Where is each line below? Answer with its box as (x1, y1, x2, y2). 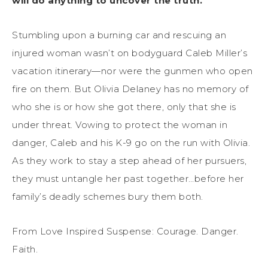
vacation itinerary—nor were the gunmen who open (12, 65, 253, 77)
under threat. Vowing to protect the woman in (12, 118, 227, 130)
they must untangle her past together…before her (12, 172, 244, 184)
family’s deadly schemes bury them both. (12, 190, 203, 202)
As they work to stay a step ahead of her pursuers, (12, 154, 246, 166)
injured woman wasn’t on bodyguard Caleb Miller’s (12, 47, 247, 59)
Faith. (12, 243, 38, 255)
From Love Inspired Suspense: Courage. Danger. (12, 225, 239, 237)
